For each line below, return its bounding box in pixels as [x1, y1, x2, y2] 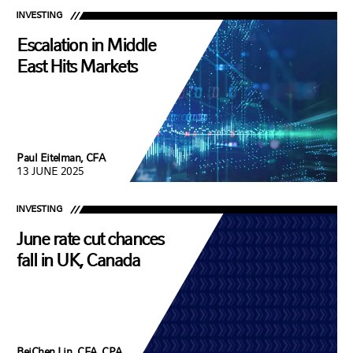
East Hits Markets [17, 55, 137, 77]
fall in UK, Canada [17, 249, 140, 271]
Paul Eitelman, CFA [17, 151, 106, 165]
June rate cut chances [17, 228, 164, 250]
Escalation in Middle [17, 34, 156, 56]
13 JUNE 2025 [17, 165, 84, 178]
